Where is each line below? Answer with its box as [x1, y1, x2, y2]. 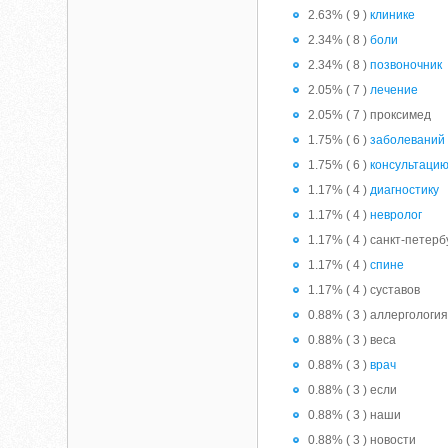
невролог [370, 208, 423, 222]
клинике [370, 8, 416, 22]
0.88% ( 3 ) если [308, 383, 398, 397]
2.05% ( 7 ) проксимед [308, 108, 432, 122]
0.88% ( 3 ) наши [308, 408, 402, 422]
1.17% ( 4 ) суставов [308, 283, 421, 297]
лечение [370, 83, 419, 97]
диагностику [370, 183, 440, 197]
